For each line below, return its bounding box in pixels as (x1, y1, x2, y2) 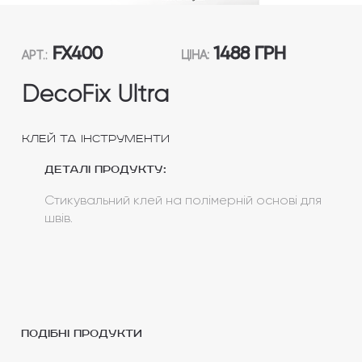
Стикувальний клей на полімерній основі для (44, 192, 322, 208)
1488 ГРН (209, 42, 286, 63)
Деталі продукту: (44, 162, 166, 176)
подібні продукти (21, 327, 142, 340)
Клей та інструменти (21, 132, 170, 145)
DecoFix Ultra (21, 80, 169, 107)
